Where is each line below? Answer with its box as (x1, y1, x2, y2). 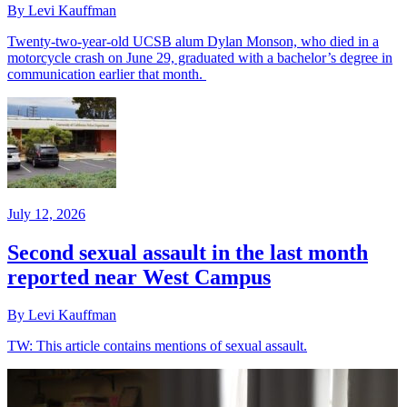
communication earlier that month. (7, 65, 206, 82)
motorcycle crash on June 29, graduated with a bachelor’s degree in (7, 49, 392, 65)
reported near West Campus (7, 264, 271, 289)
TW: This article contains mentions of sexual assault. (7, 338, 307, 354)
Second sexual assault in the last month (7, 240, 368, 264)
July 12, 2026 (7, 205, 85, 222)
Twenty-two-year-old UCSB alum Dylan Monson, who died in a (7, 33, 379, 49)
